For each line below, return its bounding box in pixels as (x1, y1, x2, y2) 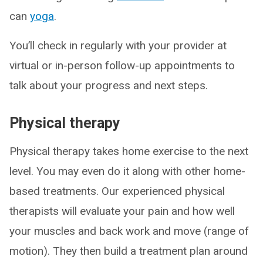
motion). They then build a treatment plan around (9, 244, 248, 258)
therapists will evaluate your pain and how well (9, 204, 235, 218)
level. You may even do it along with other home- (9, 164, 245, 178)
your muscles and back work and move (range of (9, 224, 249, 238)
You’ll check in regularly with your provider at (9, 39, 227, 52)
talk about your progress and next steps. (9, 79, 208, 92)
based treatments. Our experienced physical (9, 184, 225, 198)
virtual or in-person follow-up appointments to (9, 59, 235, 72)
